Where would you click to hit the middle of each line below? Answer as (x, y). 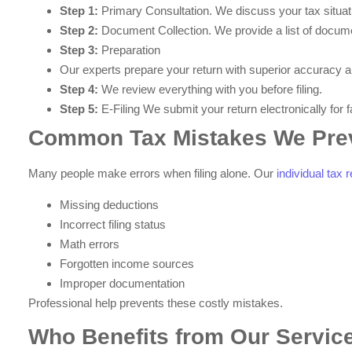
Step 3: (81, 50)
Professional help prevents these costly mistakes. (156, 302)
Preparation (131, 50)
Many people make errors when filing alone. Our (153, 174)
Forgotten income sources (127, 263)
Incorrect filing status (113, 224)
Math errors (90, 244)
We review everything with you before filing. (211, 90)
